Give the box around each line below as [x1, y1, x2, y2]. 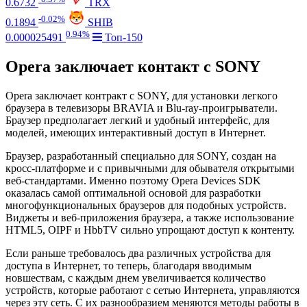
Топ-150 [102, 32, 143, 44]
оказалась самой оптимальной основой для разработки [5, 187, 261, 199]
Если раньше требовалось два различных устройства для [5, 247, 271, 260]
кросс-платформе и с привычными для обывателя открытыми [5, 162, 295, 175]
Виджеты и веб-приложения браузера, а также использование [5, 212, 294, 224]
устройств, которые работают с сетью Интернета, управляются [5, 284, 299, 297]
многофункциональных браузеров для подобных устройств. [5, 199, 286, 212]
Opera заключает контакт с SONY [5, 58, 260, 76]
